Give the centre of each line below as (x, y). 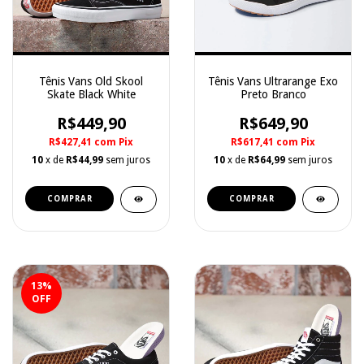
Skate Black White (91, 94)
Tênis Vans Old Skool (91, 81)
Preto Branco (273, 94)
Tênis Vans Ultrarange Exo (273, 81)
